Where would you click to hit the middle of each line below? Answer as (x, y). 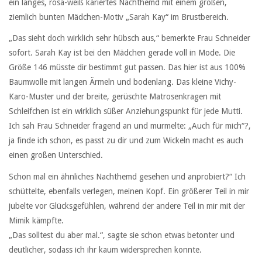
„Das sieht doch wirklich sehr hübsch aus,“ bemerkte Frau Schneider (130, 38)
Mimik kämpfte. (36, 220)
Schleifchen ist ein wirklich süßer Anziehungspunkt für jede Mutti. (126, 111)
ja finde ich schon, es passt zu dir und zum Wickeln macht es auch (126, 141)
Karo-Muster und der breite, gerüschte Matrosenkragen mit (115, 97)
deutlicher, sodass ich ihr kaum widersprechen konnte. (105, 249)
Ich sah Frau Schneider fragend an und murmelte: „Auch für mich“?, (130, 126)
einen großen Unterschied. (56, 155)
